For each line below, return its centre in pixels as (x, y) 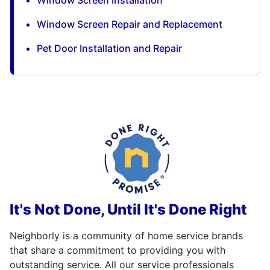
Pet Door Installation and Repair (109, 48)
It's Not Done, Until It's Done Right (128, 209)
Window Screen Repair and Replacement (130, 24)
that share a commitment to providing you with (118, 250)
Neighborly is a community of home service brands (126, 236)
